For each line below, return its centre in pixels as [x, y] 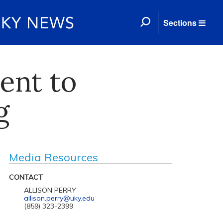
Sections [180, 23]
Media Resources [53, 157]
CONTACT [26, 177]
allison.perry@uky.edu [59, 198]
